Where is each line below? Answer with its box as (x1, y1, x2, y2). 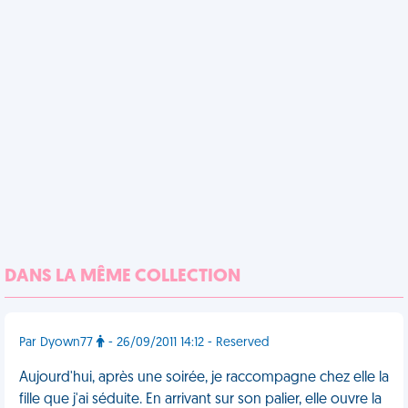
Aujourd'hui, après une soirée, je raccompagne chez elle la (19, 371, 389, 385)
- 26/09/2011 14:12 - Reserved (105, 336, 270, 350)
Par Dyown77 (19, 336, 97, 350)
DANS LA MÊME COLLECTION (5, 268, 240, 286)
